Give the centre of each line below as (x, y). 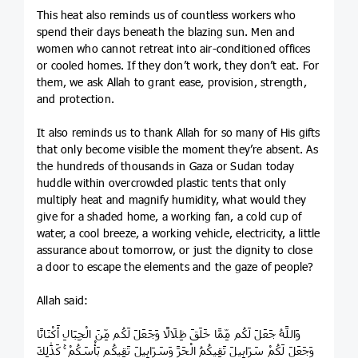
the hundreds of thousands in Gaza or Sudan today (166, 165)
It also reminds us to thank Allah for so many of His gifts (179, 132)
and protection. (76, 98)
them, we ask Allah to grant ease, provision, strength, (172, 82)
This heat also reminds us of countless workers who (167, 14)
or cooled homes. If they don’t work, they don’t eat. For (178, 65)
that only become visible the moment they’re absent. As (177, 149)
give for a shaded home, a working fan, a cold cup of (169, 216)
